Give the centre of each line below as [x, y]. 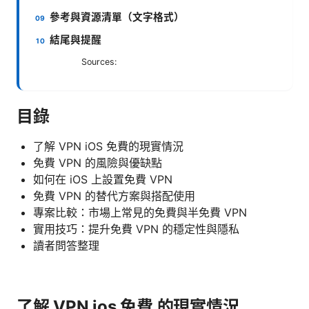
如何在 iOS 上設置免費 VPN [103, 179]
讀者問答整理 [66, 245]
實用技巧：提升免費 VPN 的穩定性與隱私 [136, 229]
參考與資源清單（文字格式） [117, 17]
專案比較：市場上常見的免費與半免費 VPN [140, 212]
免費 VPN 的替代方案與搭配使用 [114, 196]
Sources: [99, 61]
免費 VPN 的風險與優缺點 [98, 162]
